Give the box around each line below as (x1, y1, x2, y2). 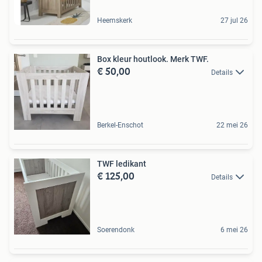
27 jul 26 (220, 16, 248, 25)
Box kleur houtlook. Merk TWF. (97, 54, 209, 64)
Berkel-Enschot (97, 120, 143, 129)
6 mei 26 (220, 225, 248, 234)
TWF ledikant (97, 158, 146, 168)
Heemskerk (97, 16, 132, 25)
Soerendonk (97, 225, 135, 234)
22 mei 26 (216, 120, 248, 129)
